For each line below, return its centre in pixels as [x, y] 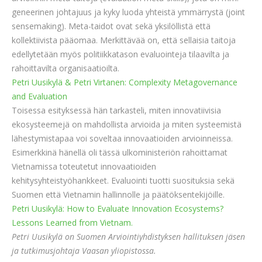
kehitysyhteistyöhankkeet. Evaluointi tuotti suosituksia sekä [123, 180]
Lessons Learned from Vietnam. [72, 223]
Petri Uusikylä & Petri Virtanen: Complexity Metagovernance [125, 82]
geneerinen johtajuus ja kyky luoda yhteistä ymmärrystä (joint [128, 12]
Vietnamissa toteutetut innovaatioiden [84, 166]
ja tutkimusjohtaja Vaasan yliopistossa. [84, 251]
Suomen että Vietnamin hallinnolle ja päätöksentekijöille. [118, 194]
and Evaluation [39, 96]
